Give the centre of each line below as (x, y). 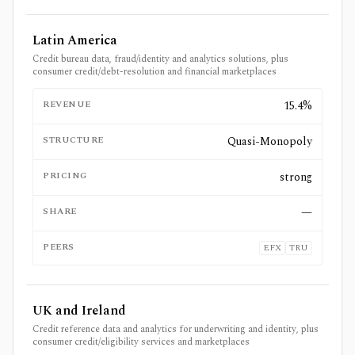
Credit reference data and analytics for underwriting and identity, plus (176, 329)
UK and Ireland (79, 311)
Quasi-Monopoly (270, 141)
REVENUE (67, 104)
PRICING (65, 176)
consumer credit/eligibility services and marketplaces (141, 342)
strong (296, 177)
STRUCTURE (73, 140)
